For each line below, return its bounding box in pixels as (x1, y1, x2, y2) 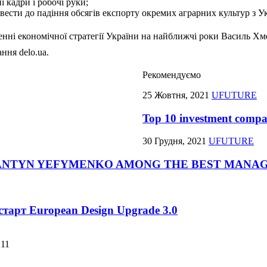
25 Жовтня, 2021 (142, 89, 212, 100)
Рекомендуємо (142, 69, 201, 80)
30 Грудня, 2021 (142, 136, 209, 147)
